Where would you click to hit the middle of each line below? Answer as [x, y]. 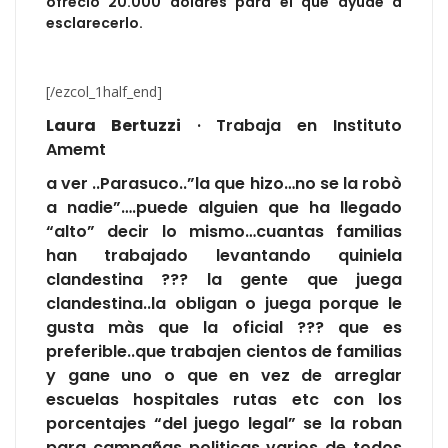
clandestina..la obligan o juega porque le [224, 304]
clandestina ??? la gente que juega [224, 280]
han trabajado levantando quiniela [224, 256]
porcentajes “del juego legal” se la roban [224, 424]
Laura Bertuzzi [113, 126]
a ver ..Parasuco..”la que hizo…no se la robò [224, 184]
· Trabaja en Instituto [291, 126]
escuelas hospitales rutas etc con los [224, 400]
